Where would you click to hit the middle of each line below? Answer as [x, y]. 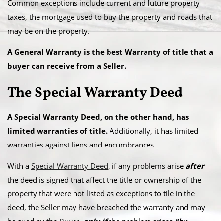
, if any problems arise [147, 166]
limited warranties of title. [57, 131]
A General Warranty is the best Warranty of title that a [110, 52]
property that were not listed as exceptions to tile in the [101, 193]
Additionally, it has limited [153, 131]
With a [19, 166]
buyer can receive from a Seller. [67, 66]
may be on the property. [49, 31]
